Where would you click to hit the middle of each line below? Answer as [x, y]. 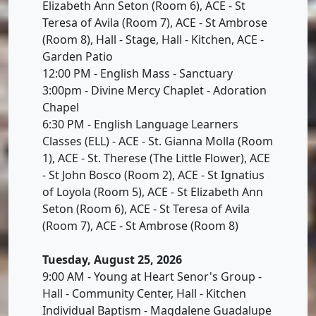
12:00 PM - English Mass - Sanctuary [138, 73]
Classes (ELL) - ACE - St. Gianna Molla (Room [158, 141]
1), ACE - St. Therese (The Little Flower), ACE [156, 158]
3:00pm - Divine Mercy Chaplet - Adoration [154, 90]
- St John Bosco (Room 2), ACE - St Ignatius [153, 175]
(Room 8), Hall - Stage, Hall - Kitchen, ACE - [153, 39]
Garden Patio [78, 56]
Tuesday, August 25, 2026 [112, 259]
